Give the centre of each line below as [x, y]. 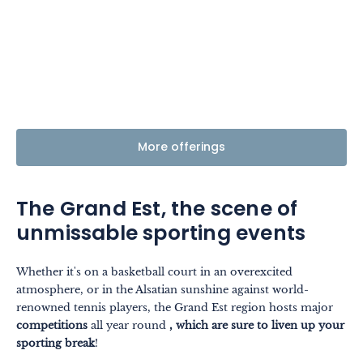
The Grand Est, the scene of [157, 210]
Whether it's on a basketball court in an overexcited [154, 271]
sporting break [56, 343]
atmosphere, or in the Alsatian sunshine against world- [162, 289]
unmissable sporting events [161, 235]
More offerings [181, 147]
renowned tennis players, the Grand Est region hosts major [175, 307]
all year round [128, 325]
